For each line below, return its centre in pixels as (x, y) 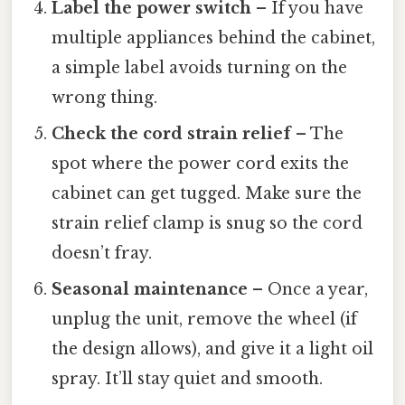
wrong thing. (105, 98)
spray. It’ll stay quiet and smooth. (188, 379)
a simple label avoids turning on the (200, 68)
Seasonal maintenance (150, 290)
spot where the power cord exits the (201, 164)
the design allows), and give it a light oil (213, 349)
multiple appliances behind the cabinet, (214, 38)
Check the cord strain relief (172, 134)
